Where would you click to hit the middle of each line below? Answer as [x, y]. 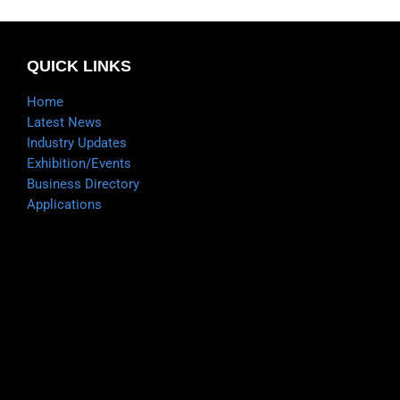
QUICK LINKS [79, 66]
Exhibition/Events [79, 163]
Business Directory [83, 183]
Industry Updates [77, 142]
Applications [64, 204]
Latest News [64, 122]
